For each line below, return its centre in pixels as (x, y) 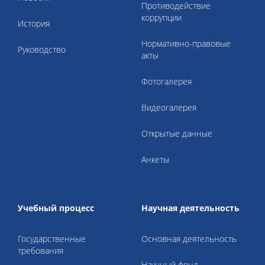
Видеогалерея (169, 107)
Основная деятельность (189, 239)
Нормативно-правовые (186, 43)
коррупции (161, 17)
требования (41, 251)
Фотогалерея (167, 81)
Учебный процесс (56, 208)
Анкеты (155, 159)
